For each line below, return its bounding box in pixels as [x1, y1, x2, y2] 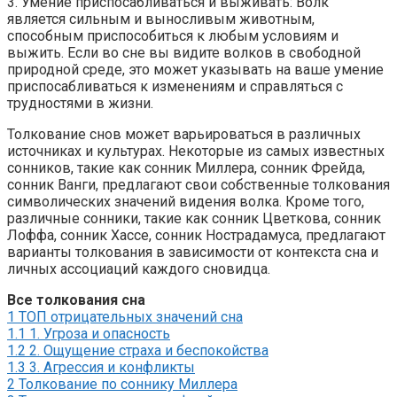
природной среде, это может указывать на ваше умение [7, 60, 384, 78]
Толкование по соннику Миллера [19, 375, 237, 393]
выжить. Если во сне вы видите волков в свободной [7, 43, 361, 61]
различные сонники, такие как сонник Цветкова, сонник [7, 209, 381, 227]
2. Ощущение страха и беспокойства [29, 341, 269, 359]
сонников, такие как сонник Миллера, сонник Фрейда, [7, 159, 365, 176]
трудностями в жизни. [7, 94, 153, 112]
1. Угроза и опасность [29, 324, 170, 342]
